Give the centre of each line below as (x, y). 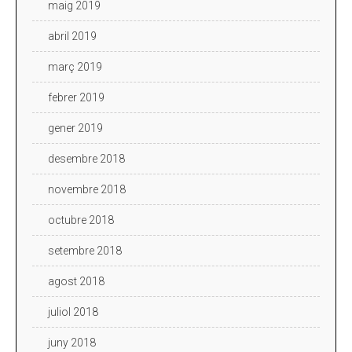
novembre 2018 (87, 189)
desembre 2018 (86, 158)
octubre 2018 (81, 220)
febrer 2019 (76, 97)
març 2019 (75, 66)
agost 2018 (76, 281)
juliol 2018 (73, 312)
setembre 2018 (85, 250)
